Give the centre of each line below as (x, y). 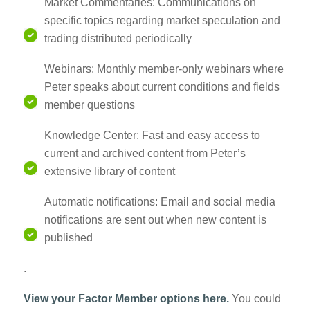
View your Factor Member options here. (127, 299)
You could (256, 299)
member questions (89, 105)
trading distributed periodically (118, 39)
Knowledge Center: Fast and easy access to (152, 136)
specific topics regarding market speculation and (162, 21)
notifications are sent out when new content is (155, 220)
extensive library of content (109, 172)
